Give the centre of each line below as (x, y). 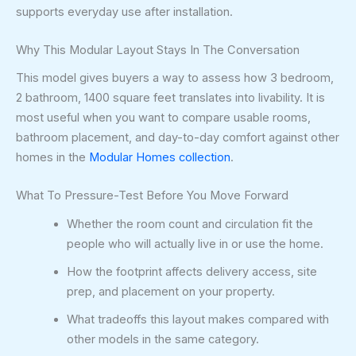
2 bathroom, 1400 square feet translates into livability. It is (170, 98)
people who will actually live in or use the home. (195, 244)
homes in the (52, 158)
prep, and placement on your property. (170, 291)
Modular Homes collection (160, 158)
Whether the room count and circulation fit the (190, 224)
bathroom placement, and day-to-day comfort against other (178, 138)
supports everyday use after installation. (124, 12)
